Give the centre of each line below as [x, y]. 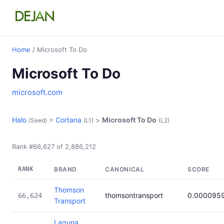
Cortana [68, 120]
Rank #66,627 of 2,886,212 [54, 146]
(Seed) [38, 120]
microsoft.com [37, 92]
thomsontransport [134, 195]
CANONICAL [125, 169]
